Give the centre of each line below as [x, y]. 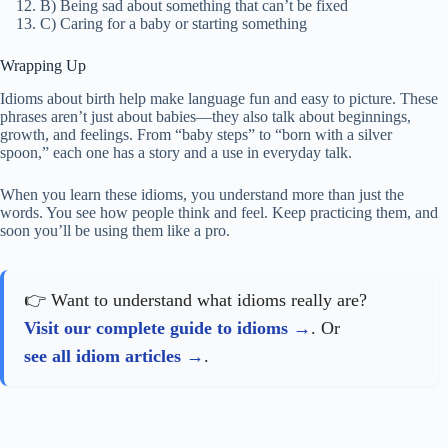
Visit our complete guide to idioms [156, 327]
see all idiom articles [102, 355]
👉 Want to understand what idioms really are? [195, 299]
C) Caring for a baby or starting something [173, 23]
